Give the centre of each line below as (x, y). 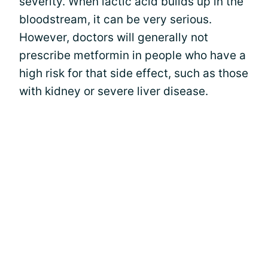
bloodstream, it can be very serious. (115, 19)
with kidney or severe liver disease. (114, 91)
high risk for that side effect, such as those (134, 73)
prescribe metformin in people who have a (133, 55)
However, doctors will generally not (114, 37)
